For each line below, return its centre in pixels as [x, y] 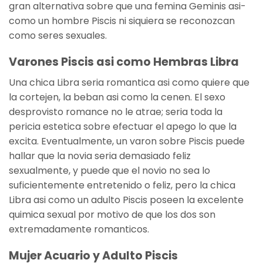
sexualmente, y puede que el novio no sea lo [109, 170]
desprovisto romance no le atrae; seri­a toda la [116, 112]
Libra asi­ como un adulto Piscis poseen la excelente [126, 200]
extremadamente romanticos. [79, 229]
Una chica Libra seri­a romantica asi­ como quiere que [129, 82]
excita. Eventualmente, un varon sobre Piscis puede [127, 141]
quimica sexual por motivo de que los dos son [112, 214]
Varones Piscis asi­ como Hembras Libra [124, 62]
